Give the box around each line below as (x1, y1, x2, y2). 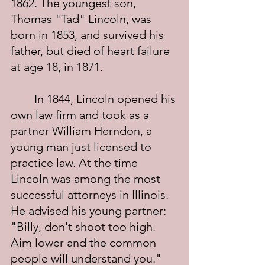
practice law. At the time (11, 156, 141, 170)
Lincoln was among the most (11, 172, 163, 186)
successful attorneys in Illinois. (11, 188, 172, 202)
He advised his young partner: (11, 203, 169, 218)
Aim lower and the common (11, 235, 159, 250)
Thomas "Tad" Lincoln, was (11, 12, 154, 26)
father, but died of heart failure (11, 44, 173, 58)
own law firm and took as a (11, 108, 152, 122)
